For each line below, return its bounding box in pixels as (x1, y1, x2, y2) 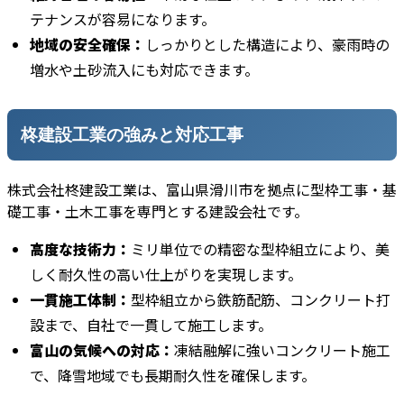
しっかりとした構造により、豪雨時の (145, 33, 390, 56)
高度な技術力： (30, 238, 131, 261)
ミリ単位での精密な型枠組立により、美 (131, 238, 390, 261)
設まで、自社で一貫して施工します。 (30, 314, 272, 336)
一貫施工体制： (30, 289, 131, 311)
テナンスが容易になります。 (30, 8, 216, 31)
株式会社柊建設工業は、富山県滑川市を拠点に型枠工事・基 (7, 179, 397, 201)
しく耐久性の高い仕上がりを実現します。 (30, 263, 302, 286)
